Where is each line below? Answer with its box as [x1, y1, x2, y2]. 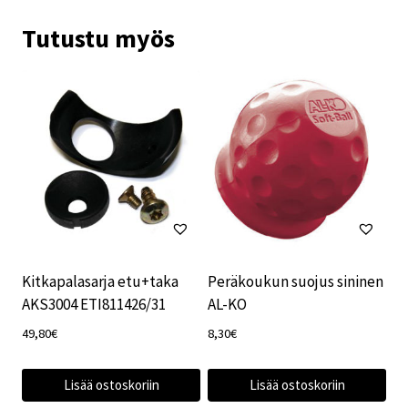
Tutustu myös [22, 22, 175, 56]
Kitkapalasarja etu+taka [22, 271, 178, 292]
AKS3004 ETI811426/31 [22, 294, 166, 315]
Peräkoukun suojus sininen [208, 271, 383, 292]
